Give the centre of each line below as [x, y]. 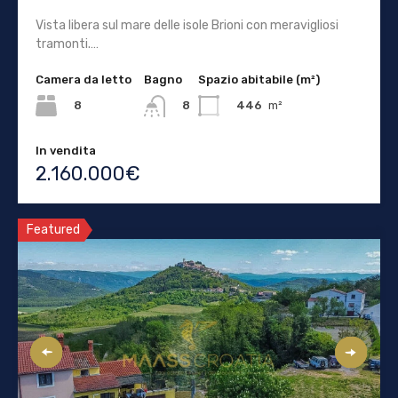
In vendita [66, 150]
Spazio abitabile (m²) [259, 80]
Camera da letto [84, 80]
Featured [53, 229]
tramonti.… [67, 44]
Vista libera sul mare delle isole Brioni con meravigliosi [187, 26]
